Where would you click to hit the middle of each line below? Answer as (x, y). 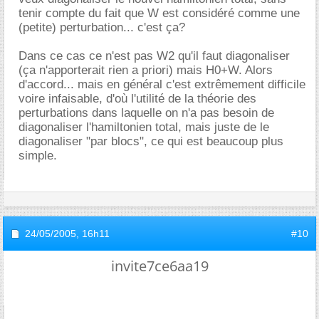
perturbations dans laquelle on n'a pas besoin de (146, 113)
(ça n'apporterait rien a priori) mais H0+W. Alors (146, 70)
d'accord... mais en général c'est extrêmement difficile (162, 84)
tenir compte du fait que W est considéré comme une (159, 13)
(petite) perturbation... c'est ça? (102, 27)
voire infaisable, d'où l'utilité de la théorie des (137, 98)
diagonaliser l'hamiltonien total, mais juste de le (144, 127)
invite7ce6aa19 (159, 266)
